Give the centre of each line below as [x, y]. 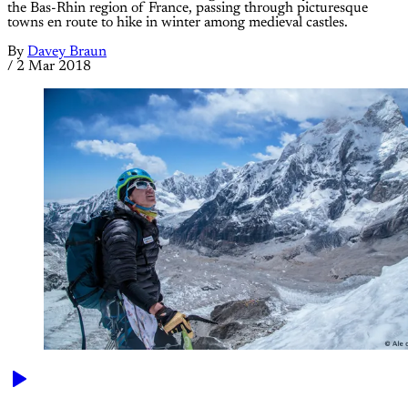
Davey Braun [67, 52]
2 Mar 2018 [54, 67]
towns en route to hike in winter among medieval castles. [178, 23]
